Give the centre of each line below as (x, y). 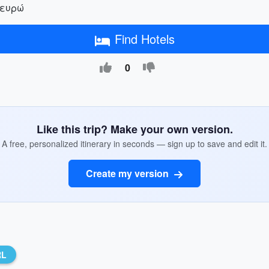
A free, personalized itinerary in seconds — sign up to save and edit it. (134, 144)
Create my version (128, 173)
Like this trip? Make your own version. (134, 129)
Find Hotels (144, 39)
